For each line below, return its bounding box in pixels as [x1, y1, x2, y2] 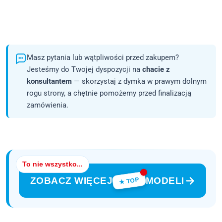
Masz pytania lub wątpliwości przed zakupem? [27, 53, 179, 62]
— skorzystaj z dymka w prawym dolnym [72, 77, 207, 86]
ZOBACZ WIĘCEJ [30, 175, 112, 186]
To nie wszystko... [22, 160, 83, 168]
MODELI [145, 175, 184, 186]
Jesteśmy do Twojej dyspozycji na [27, 65, 142, 74]
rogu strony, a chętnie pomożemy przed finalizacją [27, 89, 191, 98]
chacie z [142, 65, 170, 74]
